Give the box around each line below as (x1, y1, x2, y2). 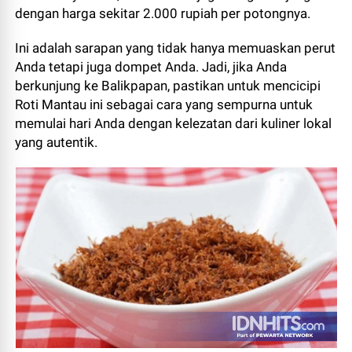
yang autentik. (15, 134, 98, 150)
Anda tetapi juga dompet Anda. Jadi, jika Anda (15, 59, 288, 75)
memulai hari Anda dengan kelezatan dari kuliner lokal (15, 115, 332, 131)
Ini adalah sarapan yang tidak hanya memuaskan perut (15, 40, 336, 56)
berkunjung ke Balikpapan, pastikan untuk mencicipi (15, 78, 321, 93)
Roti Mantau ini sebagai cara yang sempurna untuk (15, 97, 313, 112)
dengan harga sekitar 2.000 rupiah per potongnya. (15, 5, 311, 21)
